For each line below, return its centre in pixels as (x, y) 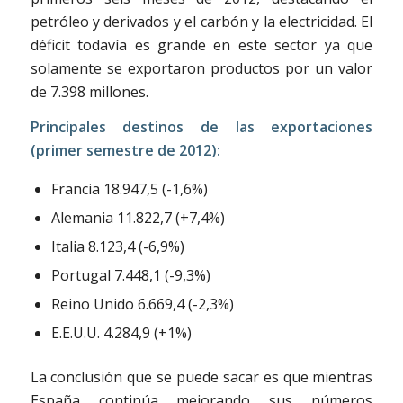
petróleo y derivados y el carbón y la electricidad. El (201, 21)
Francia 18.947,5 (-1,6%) (129, 189)
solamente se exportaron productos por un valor (201, 68)
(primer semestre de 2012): (125, 151)
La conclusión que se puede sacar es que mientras (201, 377)
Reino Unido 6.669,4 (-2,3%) (142, 304)
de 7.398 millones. (89, 91)
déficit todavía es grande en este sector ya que (201, 45)
